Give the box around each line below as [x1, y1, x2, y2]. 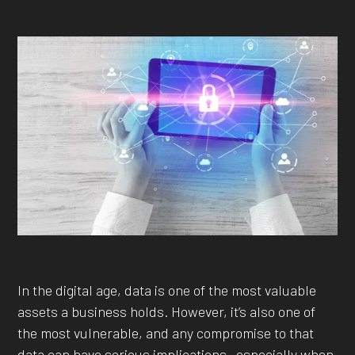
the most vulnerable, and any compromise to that [17, 324, 315, 342]
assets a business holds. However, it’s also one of [17, 303, 316, 321]
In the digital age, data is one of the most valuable [17, 281, 317, 300]
